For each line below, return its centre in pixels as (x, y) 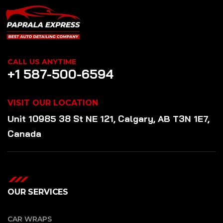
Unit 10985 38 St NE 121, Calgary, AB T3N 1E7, (109, 118)
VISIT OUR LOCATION (53, 103)
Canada (24, 133)
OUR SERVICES (38, 192)
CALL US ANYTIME (42, 61)
